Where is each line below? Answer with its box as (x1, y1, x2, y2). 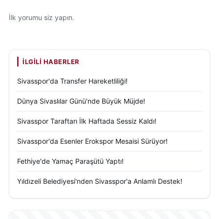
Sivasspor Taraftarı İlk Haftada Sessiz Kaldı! (17, 116, 156, 125)
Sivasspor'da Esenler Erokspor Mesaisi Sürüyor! (17, 136, 168, 145)
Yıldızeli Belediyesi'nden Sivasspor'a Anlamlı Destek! (17, 176, 182, 185)
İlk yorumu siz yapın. (9, 13, 74, 22)
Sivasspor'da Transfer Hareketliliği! (17, 76, 128, 85)
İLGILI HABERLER (22, 57, 80, 66)
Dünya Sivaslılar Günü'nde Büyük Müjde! (17, 96, 145, 105)
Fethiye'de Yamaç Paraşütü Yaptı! (17, 156, 124, 165)
